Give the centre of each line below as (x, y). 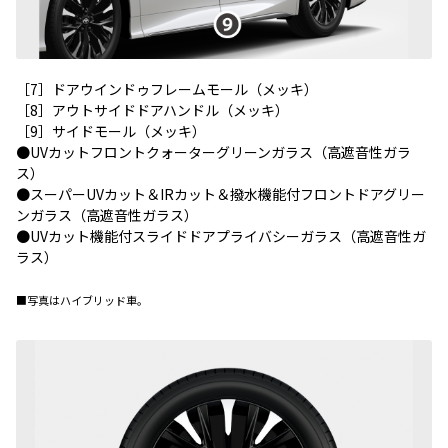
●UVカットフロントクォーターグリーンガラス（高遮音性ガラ (213, 151)
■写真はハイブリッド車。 (82, 299)
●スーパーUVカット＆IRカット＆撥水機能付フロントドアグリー (220, 193)
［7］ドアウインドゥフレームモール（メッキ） (167, 88)
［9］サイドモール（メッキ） (111, 130)
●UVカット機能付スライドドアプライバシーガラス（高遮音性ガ (221, 235)
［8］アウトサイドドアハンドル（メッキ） (152, 109)
